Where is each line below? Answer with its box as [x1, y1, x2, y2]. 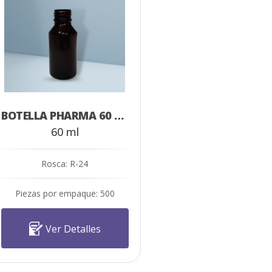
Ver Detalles [45, 222, 101, 236]
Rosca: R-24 [41, 157, 89, 169]
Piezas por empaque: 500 [15, 187, 115, 199]
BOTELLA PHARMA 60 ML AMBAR [114, 107, 124, 123]
